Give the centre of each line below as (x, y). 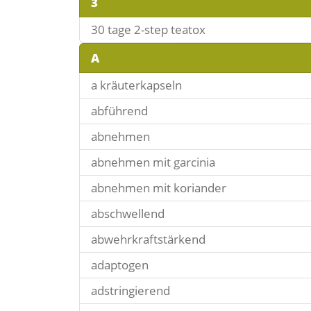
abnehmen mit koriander (159, 188)
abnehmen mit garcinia (153, 162)
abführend (119, 111)
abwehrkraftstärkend (148, 239)
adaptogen (120, 265)
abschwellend (128, 213)
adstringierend (131, 291)
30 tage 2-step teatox (148, 30)
